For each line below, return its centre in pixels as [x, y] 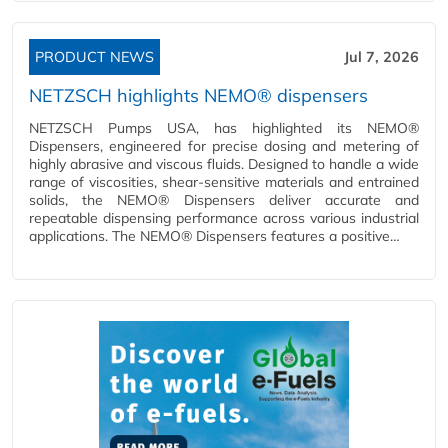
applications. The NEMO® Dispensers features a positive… [214, 236]
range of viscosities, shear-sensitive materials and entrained [224, 182]
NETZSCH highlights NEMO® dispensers [198, 95]
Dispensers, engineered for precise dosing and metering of [224, 146]
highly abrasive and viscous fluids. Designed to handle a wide [224, 164]
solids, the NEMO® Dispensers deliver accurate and [224, 200]
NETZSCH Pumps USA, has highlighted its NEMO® [224, 128]
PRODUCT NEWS [94, 57]
